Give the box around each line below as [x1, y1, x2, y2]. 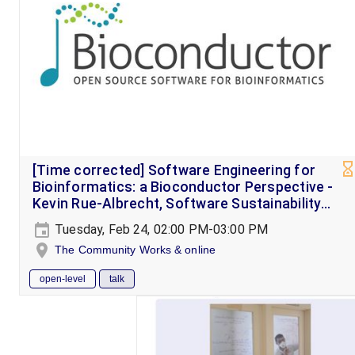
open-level [40, 273, 86, 285]
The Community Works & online [55, 242, 216, 256]
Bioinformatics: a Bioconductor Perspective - [32, 178, 334, 195]
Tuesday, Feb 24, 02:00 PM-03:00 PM [52, 221, 269, 237]
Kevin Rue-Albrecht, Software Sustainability [32, 195, 322, 212]
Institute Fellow [32, 212, 135, 228]
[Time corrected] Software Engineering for [32, 162, 316, 178]
